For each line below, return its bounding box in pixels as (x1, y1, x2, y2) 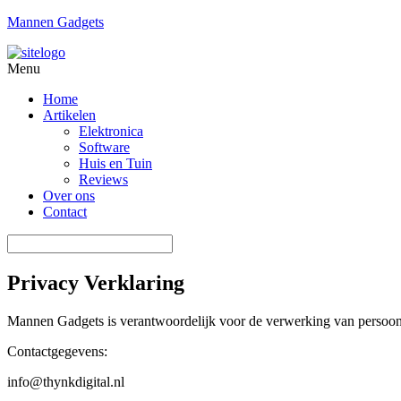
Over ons (43, 188, 95, 203)
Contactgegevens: (7, 343, 107, 359)
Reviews (79, 172, 128, 187)
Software (79, 140, 130, 155)
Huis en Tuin (79, 156, 152, 171)
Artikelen (43, 107, 96, 123)
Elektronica (79, 124, 143, 139)
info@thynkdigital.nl (7, 373, 124, 389)
